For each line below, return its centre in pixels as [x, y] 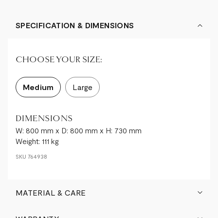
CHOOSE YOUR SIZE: [59, 59]
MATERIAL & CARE [51, 192]
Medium [38, 87]
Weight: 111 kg [37, 141]
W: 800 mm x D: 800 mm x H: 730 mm [79, 130]
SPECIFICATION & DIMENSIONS [75, 25]
